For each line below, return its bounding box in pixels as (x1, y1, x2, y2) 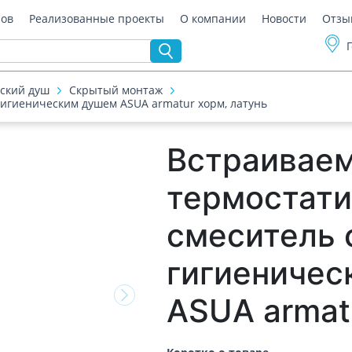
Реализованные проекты (29, 11, 165, 26)
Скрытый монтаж (69, 82, 163, 97)
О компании (180, 11, 247, 26)
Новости (262, 11, 307, 26)
